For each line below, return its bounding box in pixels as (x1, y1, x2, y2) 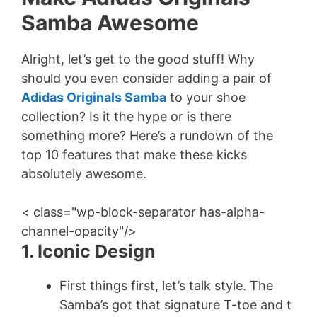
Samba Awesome (21, 10, 199, 35)
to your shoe (166, 90, 246, 105)
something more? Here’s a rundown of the (21, 128, 273, 143)
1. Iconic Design (21, 241, 156, 262)
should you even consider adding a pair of (21, 71, 272, 86)
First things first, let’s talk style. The (59, 278, 273, 293)
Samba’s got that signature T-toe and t (59, 297, 292, 312)
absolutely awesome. (21, 166, 146, 181)
